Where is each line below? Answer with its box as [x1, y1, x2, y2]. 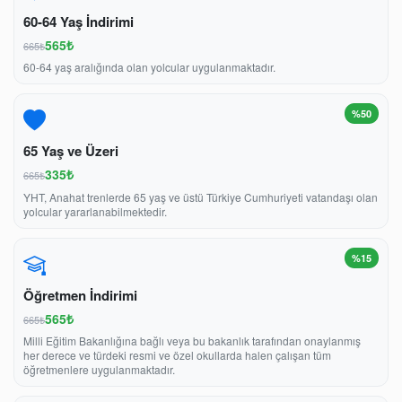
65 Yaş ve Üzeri [23, 141, 118, 162]
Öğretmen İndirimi [23, 284, 137, 305]
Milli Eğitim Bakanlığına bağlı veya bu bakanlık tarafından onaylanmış [23, 333, 361, 349]
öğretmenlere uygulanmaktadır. [23, 362, 175, 378]
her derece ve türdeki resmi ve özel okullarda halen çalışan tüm [23, 347, 331, 363]
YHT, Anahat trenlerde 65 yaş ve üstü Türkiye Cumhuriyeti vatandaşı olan [23, 188, 378, 205]
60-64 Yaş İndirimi [23, 11, 134, 31]
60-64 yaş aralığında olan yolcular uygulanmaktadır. [23, 59, 275, 75]
